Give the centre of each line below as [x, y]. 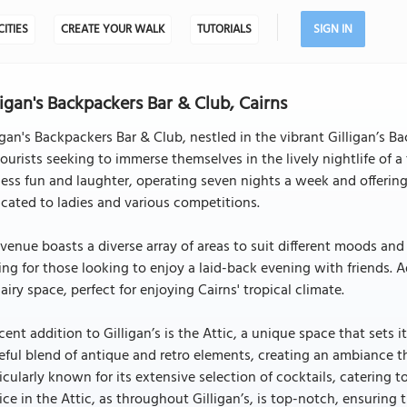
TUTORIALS [224, 30]
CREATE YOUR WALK [112, 30]
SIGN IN [333, 30]
